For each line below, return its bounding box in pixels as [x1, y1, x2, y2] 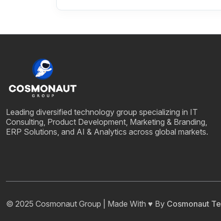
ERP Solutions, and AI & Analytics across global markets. [6, 126, 208, 137]
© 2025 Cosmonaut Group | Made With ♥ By [6, 199, 167, 209]
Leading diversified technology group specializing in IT [6, 107, 198, 117]
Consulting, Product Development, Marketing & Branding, [6, 116, 207, 127]
